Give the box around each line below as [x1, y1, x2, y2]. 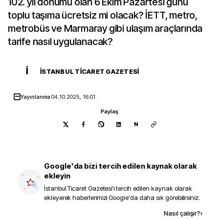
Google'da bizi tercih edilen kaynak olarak [44, 161, 197, 171]
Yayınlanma [21, 93, 52, 100]
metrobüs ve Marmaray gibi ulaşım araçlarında [8, 22, 203, 34]
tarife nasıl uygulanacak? [8, 36, 113, 47]
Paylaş [101, 108, 118, 115]
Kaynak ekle [70, 209, 110, 217]
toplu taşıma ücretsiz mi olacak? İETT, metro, [8, 9, 197, 21]
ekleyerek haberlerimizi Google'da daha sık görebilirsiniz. [44, 194, 200, 201]
